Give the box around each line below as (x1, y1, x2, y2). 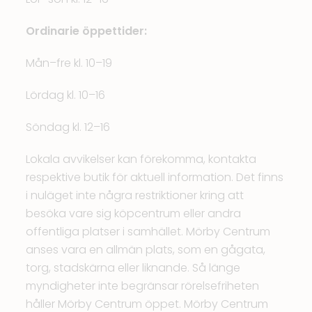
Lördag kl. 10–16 (26, 87, 106, 103)
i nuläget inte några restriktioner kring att (26, 187, 244, 203)
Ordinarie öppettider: (26, 23, 148, 39)
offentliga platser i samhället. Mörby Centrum (26, 224, 271, 240)
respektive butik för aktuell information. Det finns (26, 169, 284, 185)
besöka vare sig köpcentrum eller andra (26, 205, 242, 221)
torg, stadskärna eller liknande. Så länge (26, 260, 241, 276)
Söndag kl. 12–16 (26, 119, 111, 135)
